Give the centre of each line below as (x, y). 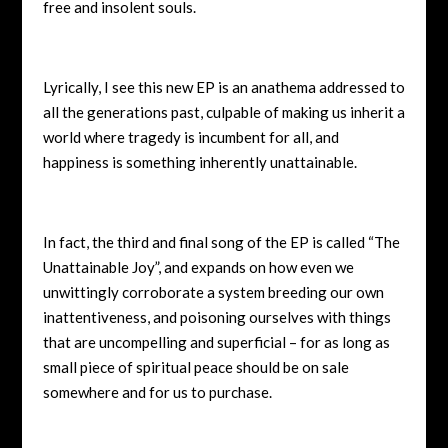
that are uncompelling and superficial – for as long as (216, 341)
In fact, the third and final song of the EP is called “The (221, 241)
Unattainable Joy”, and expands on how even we (198, 266)
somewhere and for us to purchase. (157, 391)
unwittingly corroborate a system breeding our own (213, 291)
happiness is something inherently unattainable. (199, 161)
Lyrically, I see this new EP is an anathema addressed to (223, 86)
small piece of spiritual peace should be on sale (195, 366)
